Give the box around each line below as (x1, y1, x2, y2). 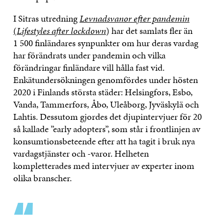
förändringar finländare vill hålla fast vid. (13, 60, 165, 74)
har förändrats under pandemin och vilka (13, 48, 165, 62)
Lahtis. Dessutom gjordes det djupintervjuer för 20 (13, 110, 202, 123)
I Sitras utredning (13, 11, 80, 25)
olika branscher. (13, 171, 72, 185)
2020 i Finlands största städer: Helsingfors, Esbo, (13, 85, 192, 99)
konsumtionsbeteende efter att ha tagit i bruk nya (13, 134, 195, 148)
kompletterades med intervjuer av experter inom (13, 159, 194, 172)
